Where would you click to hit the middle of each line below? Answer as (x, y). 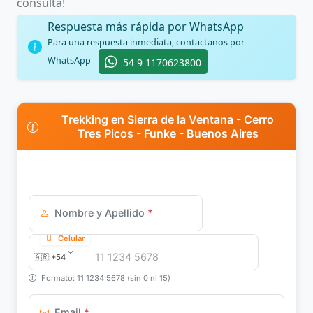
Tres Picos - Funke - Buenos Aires (168, 133)
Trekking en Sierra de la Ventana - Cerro (168, 119)
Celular (71, 238)
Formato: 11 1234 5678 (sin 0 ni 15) (106, 278)
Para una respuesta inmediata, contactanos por (146, 42)
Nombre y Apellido (100, 212)
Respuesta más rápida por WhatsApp (146, 26)
